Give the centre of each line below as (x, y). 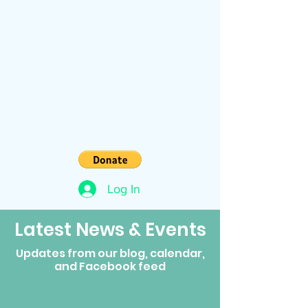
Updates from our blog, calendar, (110, 253)
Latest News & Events (110, 230)
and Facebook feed (110, 266)
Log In (124, 189)
